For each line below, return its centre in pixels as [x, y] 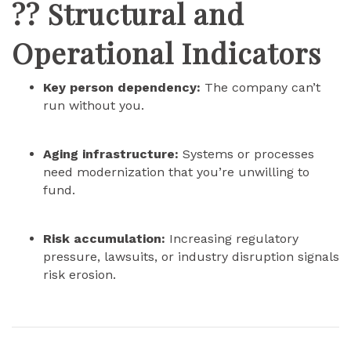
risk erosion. [80, 275]
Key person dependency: [122, 87]
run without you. [94, 105]
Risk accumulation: [104, 239]
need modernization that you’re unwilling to [176, 172]
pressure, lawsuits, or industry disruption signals [191, 257]
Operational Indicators [166, 52]
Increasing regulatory [232, 239]
